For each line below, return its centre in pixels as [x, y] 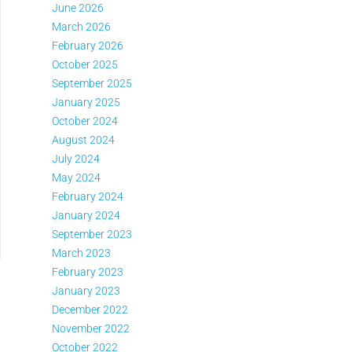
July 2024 [76, 159]
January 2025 [86, 102]
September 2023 [92, 234]
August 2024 [83, 140]
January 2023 [86, 291]
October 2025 [85, 64]
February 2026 [88, 46]
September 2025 [92, 83]
